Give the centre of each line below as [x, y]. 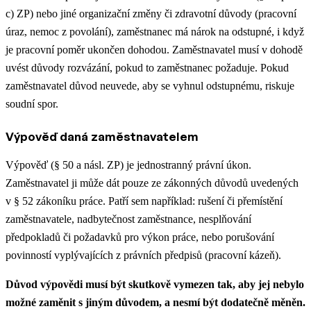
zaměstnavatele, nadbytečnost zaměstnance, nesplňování [128, 219]
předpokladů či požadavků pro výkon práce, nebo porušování [140, 237]
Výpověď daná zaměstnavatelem [102, 136]
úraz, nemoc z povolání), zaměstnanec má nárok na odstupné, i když [155, 31]
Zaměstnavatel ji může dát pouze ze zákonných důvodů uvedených [152, 183]
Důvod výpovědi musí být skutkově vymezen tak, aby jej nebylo [155, 284]
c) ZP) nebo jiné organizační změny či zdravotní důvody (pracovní [151, 13]
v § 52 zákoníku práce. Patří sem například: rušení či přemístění [144, 201]
